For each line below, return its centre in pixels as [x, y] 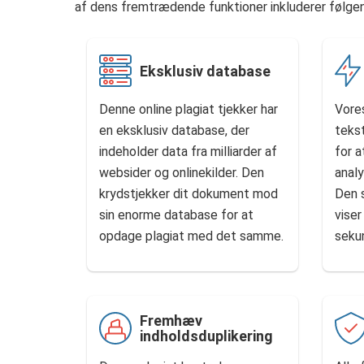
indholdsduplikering [206, 336]
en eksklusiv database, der [174, 130]
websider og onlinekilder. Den [182, 173]
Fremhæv [171, 321]
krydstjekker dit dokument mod [188, 194]
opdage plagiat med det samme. [191, 236]
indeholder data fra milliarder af [188, 152]
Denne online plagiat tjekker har [188, 109]
